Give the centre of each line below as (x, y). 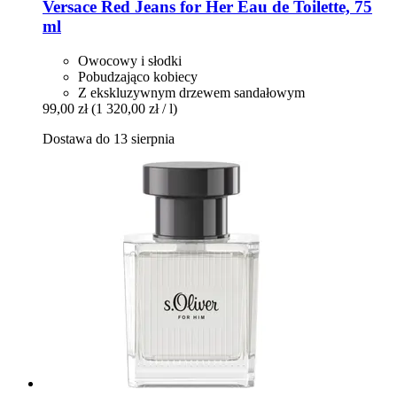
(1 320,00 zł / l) (134, 109)
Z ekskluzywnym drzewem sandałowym (191, 93)
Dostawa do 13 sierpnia (109, 139)
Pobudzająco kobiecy (138, 77)
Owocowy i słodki (130, 61)
